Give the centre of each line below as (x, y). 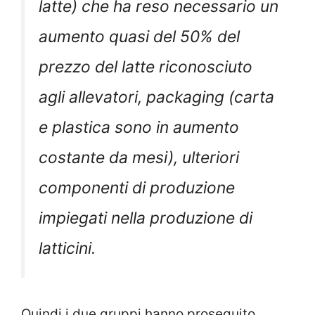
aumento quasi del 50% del (139, 37)
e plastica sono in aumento (139, 128)
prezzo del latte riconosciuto (146, 67)
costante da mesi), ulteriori (139, 158)
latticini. (67, 249)
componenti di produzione (137, 188)
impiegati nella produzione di (146, 218)
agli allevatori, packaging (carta (156, 97)
